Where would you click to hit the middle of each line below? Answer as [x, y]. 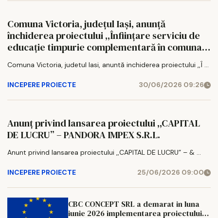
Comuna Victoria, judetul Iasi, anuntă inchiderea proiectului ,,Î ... [108, 65]
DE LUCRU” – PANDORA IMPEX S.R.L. [112, 135]
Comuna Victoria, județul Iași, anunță [86, 24]
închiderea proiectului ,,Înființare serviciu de [104, 36]
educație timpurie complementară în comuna [105, 47]
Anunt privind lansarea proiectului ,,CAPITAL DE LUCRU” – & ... [104, 153]
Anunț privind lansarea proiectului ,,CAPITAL [104, 123]
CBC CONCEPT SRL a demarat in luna [134, 204]
